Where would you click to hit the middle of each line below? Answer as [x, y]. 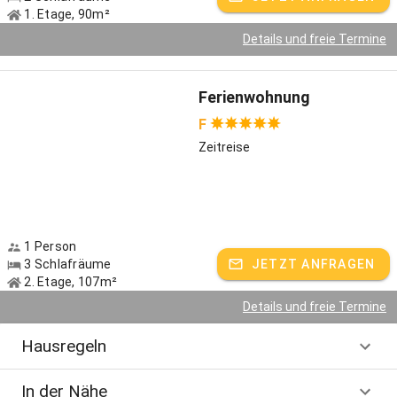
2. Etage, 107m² [69, 282]
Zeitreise [224, 147]
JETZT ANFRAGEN [313, 264]
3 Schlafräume [66, 264]
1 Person [49, 246]
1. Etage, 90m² [66, 14]
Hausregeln [64, 346]
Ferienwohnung [254, 97]
